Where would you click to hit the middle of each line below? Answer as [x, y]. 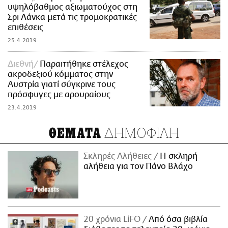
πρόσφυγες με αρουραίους [59, 94]
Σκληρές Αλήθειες [119, 156]
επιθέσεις [25, 27]
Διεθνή [21, 64]
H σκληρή [178, 156]
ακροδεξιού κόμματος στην [60, 74]
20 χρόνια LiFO [113, 219]
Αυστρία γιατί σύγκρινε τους [62, 84]
